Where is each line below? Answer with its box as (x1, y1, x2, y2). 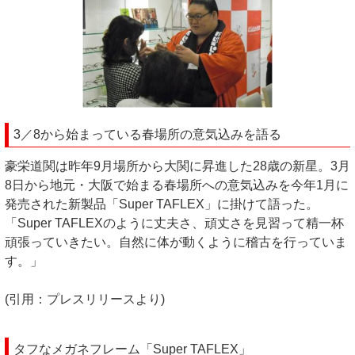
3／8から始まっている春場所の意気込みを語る (13, 127, 281, 141)
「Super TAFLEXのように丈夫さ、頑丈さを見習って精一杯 (5, 216, 344, 230)
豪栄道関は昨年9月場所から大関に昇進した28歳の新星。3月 (5, 158, 350, 173)
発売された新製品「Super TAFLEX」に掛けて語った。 (5, 197, 319, 211)
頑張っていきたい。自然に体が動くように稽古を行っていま (5, 235, 347, 249)
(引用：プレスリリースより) (5, 292, 165, 306)
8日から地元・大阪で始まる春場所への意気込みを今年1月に (5, 177, 349, 192)
